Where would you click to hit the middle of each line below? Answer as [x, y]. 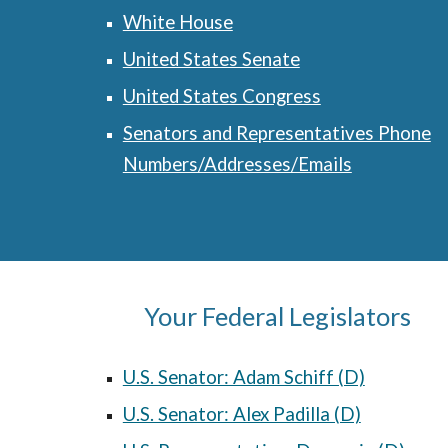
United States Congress [221, 96]
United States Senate [211, 59]
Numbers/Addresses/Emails [237, 164]
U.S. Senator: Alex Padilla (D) [241, 414]
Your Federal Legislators [277, 316]
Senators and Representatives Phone [276, 133]
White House [177, 22]
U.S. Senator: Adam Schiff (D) [243, 377]
